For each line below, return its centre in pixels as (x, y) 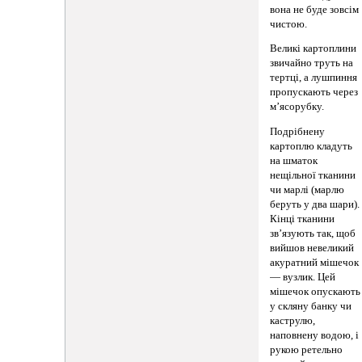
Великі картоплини (314, 49)
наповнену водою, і (315, 335)
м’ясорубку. (297, 107)
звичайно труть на (312, 63)
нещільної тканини (313, 175)
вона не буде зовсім (315, 9)
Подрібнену (298, 131)
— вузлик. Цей (303, 277)
